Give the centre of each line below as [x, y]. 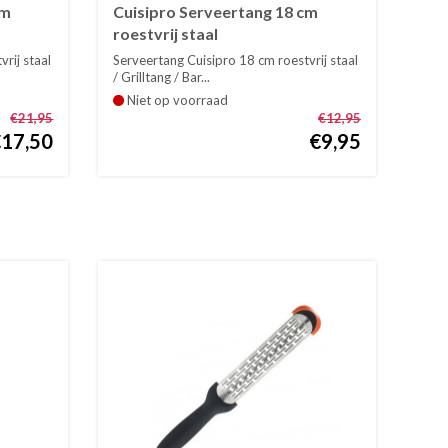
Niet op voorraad [176, 99]
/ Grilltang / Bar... [162, 76]
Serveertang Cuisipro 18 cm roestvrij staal [236, 59]
